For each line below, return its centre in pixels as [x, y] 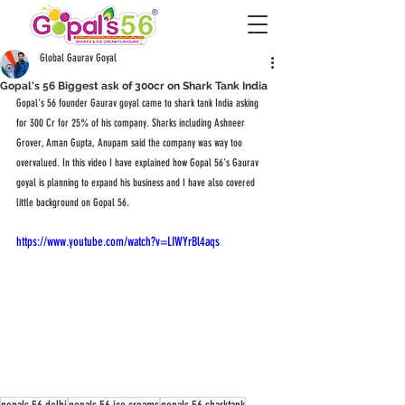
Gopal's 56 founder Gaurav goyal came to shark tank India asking [139, 103]
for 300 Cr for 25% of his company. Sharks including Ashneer [132, 123]
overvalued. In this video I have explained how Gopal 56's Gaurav [139, 163]
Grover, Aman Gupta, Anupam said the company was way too [131, 143]
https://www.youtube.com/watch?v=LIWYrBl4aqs [118, 242]
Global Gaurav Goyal [78, 58]
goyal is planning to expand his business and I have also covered [137, 183]
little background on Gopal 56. [74, 202]
